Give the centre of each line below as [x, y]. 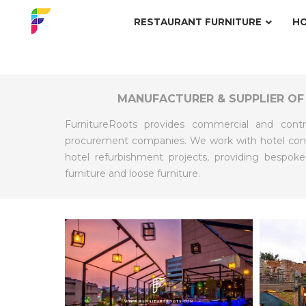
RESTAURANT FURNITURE [197, 22]
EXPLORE [102, 290]
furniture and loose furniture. [132, 173]
